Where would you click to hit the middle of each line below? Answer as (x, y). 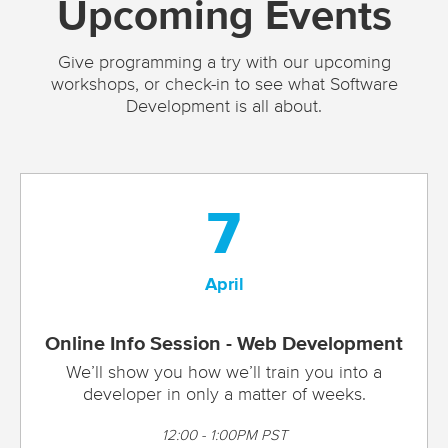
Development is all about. (224, 107)
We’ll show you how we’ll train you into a (224, 373)
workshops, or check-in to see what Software (224, 85)
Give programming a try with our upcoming (224, 63)
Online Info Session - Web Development (224, 344)
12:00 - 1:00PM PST (224, 436)
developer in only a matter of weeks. (224, 395)
